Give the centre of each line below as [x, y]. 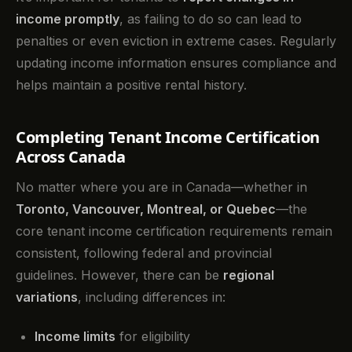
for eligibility [153, 337]
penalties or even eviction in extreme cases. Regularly [176, 40]
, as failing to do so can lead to [211, 18]
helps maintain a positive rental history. [131, 84]
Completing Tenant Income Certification [168, 137]
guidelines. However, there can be [119, 275]
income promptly [68, 18]
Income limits [75, 337]
